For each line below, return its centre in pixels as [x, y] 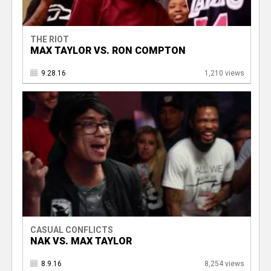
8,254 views [224, 264]
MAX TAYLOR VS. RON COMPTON [108, 50]
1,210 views [224, 73]
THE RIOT [49, 39]
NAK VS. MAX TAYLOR [81, 241]
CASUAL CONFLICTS [71, 230]
